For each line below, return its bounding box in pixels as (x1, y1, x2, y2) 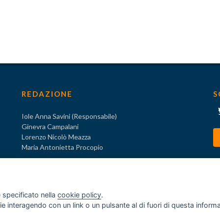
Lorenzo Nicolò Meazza (22, 133, 91, 141)
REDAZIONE (22, 89, 73, 98)
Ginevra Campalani (22, 122, 79, 131)
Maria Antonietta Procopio (22, 143, 103, 151)
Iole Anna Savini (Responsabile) (22, 112, 117, 120)
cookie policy (57, 190, 101, 199)
